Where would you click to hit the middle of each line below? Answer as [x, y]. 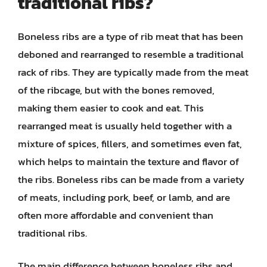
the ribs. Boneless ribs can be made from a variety [131, 179]
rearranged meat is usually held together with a [125, 125]
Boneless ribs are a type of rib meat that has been [131, 36]
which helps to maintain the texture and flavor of [128, 161]
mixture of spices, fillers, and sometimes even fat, [130, 143]
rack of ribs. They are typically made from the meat [133, 72]
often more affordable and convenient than [116, 215]
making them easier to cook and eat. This [111, 108]
